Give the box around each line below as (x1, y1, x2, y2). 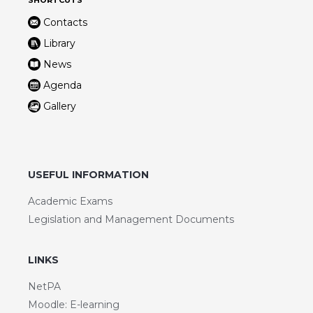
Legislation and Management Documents (28, 212, 234, 226)
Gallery (43, 99, 76, 112)
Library (43, 36, 75, 50)
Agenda (43, 78, 82, 92)
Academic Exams (28, 194, 112, 208)
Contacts (43, 15, 87, 29)
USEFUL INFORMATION (28, 168, 149, 181)
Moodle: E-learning (28, 298, 119, 311)
